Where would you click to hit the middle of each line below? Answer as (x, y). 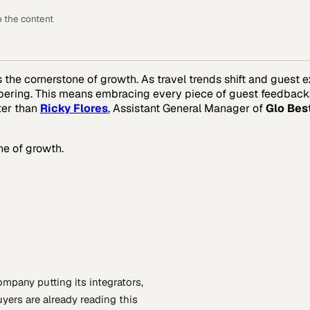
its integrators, (109, 282)
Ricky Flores (74, 108)
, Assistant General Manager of (187, 108)
